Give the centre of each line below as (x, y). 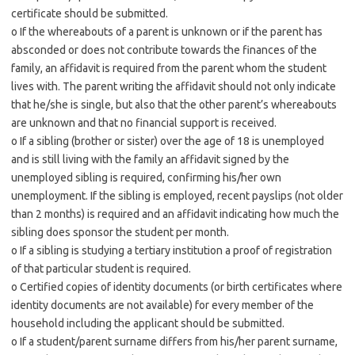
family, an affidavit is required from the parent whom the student (169, 68)
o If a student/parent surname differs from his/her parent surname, (174, 342)
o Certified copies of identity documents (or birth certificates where (177, 287)
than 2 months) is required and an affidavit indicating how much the (175, 214)
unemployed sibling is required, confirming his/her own (146, 177)
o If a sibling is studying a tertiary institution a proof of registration (172, 250)
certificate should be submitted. (90, 13)
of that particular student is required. (101, 269)
